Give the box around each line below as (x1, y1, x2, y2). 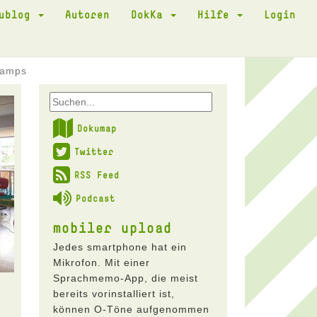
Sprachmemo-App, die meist (52, 272, 198, 284)
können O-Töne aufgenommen (52, 304, 209, 315)
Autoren (65, 8, 110, 21)
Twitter (74, 146, 114, 157)
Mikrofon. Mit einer (52, 257, 150, 268)
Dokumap (76, 122, 117, 134)
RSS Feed (74, 169, 120, 180)
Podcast (75, 192, 115, 204)
